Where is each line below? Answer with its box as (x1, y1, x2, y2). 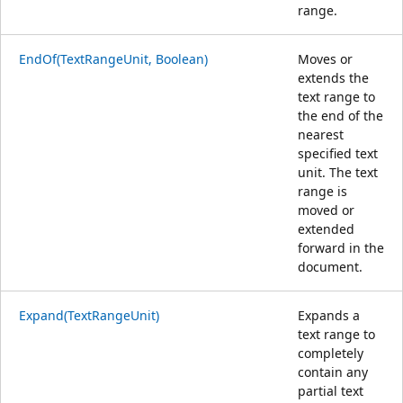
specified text (298, 144, 378, 162)
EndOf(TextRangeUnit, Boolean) (19, 49, 208, 67)
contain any (298, 363, 368, 381)
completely (298, 344, 363, 362)
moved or (298, 201, 354, 219)
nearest (298, 125, 344, 143)
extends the (298, 68, 369, 86)
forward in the (298, 238, 384, 256)
